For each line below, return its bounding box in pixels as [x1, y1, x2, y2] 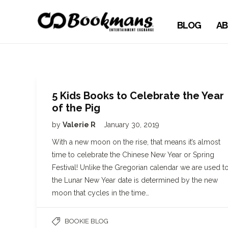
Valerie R [63, 121, 97, 129]
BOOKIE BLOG [65, 217, 108, 225]
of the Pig [52, 102, 100, 114]
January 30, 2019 [104, 121, 159, 129]
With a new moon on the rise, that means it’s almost [52, 138, 220, 146]
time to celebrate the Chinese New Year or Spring [52, 151, 214, 159]
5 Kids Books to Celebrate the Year [52, 90, 224, 102]
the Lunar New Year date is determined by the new [52, 176, 218, 184]
